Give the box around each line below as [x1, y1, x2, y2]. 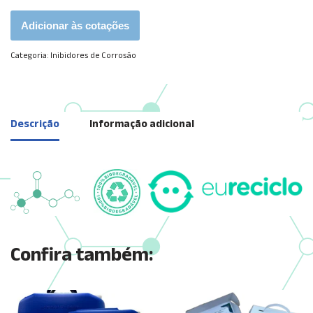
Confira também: [10, 240, 153, 271]
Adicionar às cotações [21, 19, 129, 31]
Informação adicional [89, 117, 194, 133]
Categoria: [10, 49, 50, 62]
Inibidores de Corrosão [50, 49, 136, 62]
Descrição [10, 117, 59, 133]
